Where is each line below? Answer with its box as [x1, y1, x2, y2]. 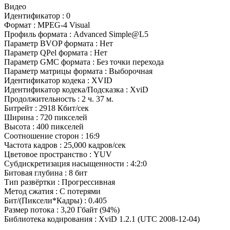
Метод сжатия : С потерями [4, 187, 101, 196]
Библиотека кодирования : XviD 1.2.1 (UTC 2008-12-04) [4, 215, 200, 224]
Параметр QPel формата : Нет [4, 48, 107, 57]
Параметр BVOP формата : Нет [4, 39, 113, 48]
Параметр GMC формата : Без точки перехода [4, 57, 164, 67]
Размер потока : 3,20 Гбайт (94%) [4, 205, 120, 215]
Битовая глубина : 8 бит [4, 168, 87, 178]
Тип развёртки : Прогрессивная [4, 178, 115, 187]
